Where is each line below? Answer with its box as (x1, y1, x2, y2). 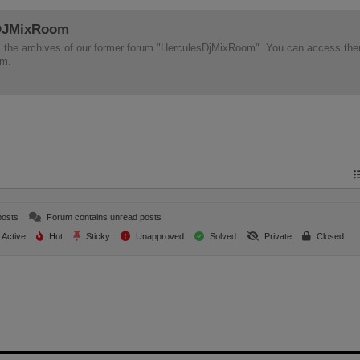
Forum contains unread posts (44, 212, 162, 222)
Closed (314, 231, 345, 241)
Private (262, 231, 292, 241)
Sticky (84, 231, 111, 241)
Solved (207, 231, 237, 241)
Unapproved (133, 231, 185, 241)
